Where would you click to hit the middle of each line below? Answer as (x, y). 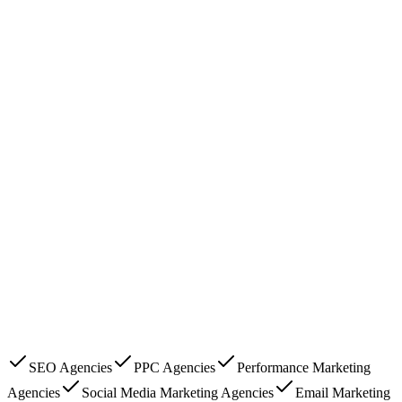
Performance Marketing (304, 368)
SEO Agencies (70, 368)
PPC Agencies (175, 368)
